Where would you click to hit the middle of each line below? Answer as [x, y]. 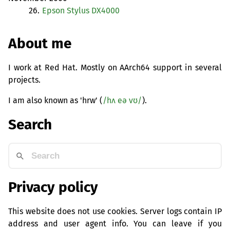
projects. [24, 80]
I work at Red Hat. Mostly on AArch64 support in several [115, 67]
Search [30, 125]
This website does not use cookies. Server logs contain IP [115, 211]
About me [40, 43]
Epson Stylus [67, 11]
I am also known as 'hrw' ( [55, 100]
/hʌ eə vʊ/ [122, 100]
